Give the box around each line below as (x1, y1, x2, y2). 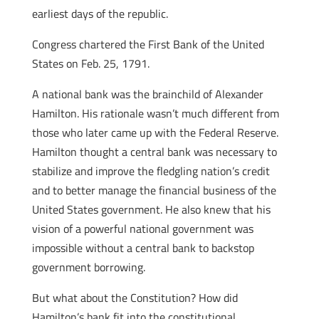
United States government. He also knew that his (31, 201, 271, 218)
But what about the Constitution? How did (31, 289, 238, 306)
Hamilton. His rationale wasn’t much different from (31, 105, 279, 122)
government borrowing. (31, 258, 145, 276)
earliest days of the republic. (31, 5, 168, 22)
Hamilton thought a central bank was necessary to (31, 143, 277, 160)
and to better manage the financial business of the (31, 182, 276, 199)
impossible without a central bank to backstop (31, 239, 254, 256)
